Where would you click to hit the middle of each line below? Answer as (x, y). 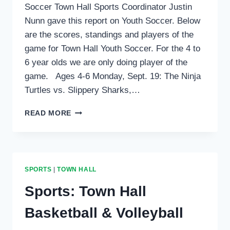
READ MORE (48, 113)
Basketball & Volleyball (104, 213)
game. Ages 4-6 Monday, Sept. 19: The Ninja (113, 76)
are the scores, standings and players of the (109, 35)
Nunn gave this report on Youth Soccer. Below (112, 21)
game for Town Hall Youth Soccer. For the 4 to (112, 49)
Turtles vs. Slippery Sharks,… (82, 90)
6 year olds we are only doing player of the (106, 63)
